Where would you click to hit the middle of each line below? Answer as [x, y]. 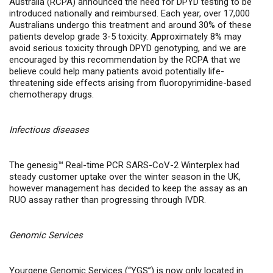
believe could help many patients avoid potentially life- [117, 71]
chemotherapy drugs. [51, 94]
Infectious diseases [49, 130]
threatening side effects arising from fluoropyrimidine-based [130, 83]
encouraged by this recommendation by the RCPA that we [125, 60]
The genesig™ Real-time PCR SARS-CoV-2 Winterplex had [124, 165]
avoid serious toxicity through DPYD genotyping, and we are [128, 48]
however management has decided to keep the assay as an [128, 188]
